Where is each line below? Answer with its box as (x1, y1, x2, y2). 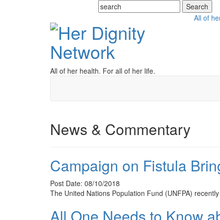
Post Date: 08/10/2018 (50, 178, 120, 188)
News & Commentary (50, 118, 191, 139)
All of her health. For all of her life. (50, 66, 155, 76)
